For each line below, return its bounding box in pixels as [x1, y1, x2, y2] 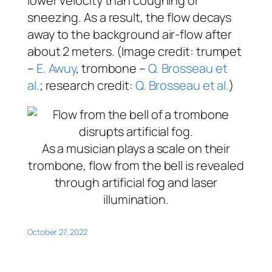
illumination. [103, 191, 169, 208]
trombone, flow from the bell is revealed [28, 157, 244, 174]
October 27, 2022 [27, 226, 87, 238]
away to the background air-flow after [27, 26, 233, 43]
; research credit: [39, 77, 135, 94]
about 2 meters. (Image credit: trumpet [27, 43, 242, 60]
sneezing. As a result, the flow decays [27, 9, 232, 26]
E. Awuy [36, 60, 76, 77]
